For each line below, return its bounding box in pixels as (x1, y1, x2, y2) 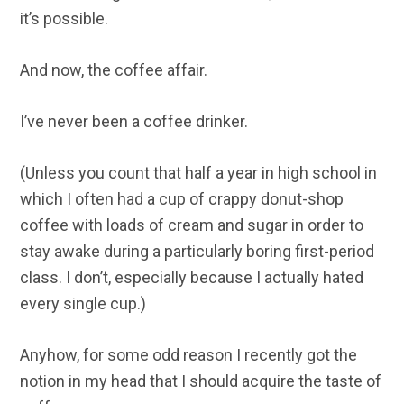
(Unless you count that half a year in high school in (20, 163, 378, 183)
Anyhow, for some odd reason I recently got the (20, 345, 358, 365)
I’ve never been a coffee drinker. (20, 112, 249, 132)
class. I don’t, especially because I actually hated (20, 268, 364, 288)
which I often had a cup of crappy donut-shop (20, 189, 344, 209)
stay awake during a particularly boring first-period (20, 242, 375, 262)
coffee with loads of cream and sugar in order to (20, 216, 364, 235)
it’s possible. (20, 9, 109, 29)
